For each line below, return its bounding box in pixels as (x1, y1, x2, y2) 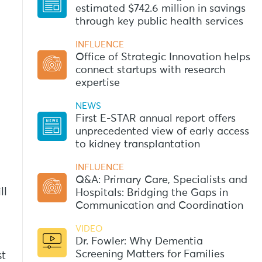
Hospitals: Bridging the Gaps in (75, 187, 228, 198)
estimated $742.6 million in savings (75, 3, 246, 14)
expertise (75, 77, 120, 88)
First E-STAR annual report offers (75, 113, 236, 124)
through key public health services (75, 16, 243, 27)
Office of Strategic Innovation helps (75, 51, 250, 63)
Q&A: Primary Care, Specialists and (75, 174, 247, 185)
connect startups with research (75, 64, 226, 75)
